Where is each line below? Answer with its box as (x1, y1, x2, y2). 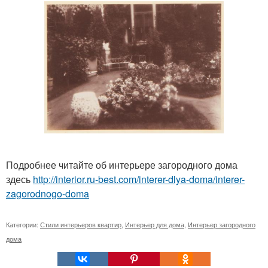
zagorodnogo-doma (6, 187, 89, 201)
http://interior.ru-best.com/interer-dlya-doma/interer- (33, 172, 245, 187)
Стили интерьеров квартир (40, 220, 121, 230)
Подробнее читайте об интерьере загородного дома (6, 158, 237, 172)
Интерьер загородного (188, 220, 255, 230)
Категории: (6, 220, 40, 230)
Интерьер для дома (125, 220, 184, 230)
